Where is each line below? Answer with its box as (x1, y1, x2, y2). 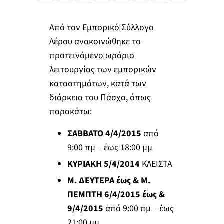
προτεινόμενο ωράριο (49, 49, 134, 62)
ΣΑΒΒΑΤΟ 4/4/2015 (67, 127, 141, 140)
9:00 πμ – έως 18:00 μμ (67, 141, 152, 154)
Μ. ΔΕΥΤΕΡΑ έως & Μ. (67, 174, 150, 187)
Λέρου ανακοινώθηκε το (49, 35, 141, 48)
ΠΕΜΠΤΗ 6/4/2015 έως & (67, 188, 165, 201)
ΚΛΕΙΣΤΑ (139, 157, 172, 170)
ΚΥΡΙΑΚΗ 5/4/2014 (67, 157, 140, 170)
